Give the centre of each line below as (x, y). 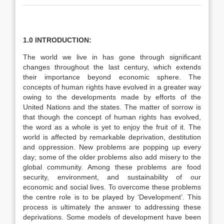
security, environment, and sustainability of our (112, 177)
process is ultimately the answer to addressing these (112, 207)
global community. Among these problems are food (112, 167)
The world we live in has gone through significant (112, 57)
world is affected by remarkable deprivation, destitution (112, 137)
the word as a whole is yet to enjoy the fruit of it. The (112, 127)
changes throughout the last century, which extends (112, 67)
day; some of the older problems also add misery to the (112, 157)
